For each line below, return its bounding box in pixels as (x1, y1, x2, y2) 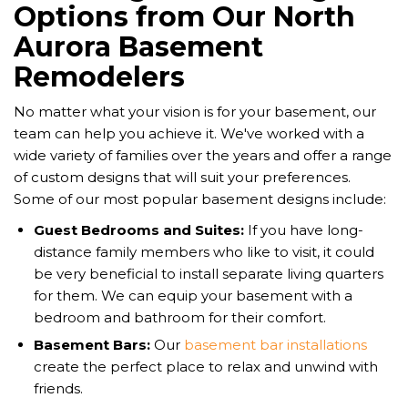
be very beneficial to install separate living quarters (34, 265, 383, 283)
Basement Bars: (34, 336, 154, 354)
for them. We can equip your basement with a (34, 287, 352, 305)
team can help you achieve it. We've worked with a (14, 125, 364, 143)
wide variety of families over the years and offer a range (14, 147, 392, 165)
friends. (34, 380, 83, 398)
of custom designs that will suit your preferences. (14, 168, 351, 187)
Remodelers (14, 60, 185, 95)
